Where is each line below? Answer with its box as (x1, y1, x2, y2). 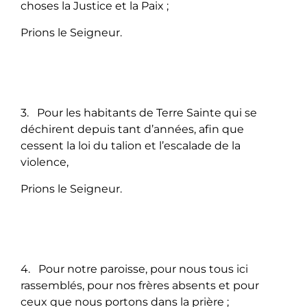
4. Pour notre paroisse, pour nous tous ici (21, 262, 248, 275)
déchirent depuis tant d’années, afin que (21, 122, 244, 136)
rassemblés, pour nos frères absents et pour (21, 278, 259, 292)
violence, (21, 155, 69, 169)
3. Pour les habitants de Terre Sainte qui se (21, 106, 257, 119)
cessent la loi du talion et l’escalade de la (21, 138, 241, 152)
